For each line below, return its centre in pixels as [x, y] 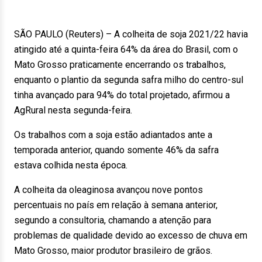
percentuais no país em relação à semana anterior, [116, 205]
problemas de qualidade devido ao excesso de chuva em [131, 235]
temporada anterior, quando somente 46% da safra [116, 150]
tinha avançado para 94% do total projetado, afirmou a [122, 95]
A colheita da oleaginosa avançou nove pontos [108, 190]
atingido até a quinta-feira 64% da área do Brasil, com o [126, 49]
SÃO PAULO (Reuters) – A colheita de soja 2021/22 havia [131, 34]
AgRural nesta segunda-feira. [73, 110]
